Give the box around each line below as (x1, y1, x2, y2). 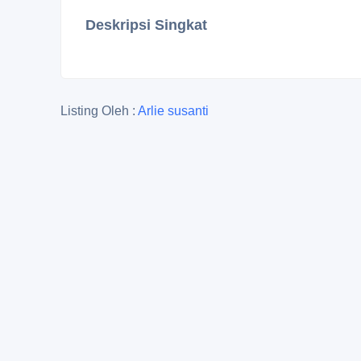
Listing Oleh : (60, 104, 138, 118)
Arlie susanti (138, 104, 209, 118)
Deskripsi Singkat (85, 17, 207, 33)
